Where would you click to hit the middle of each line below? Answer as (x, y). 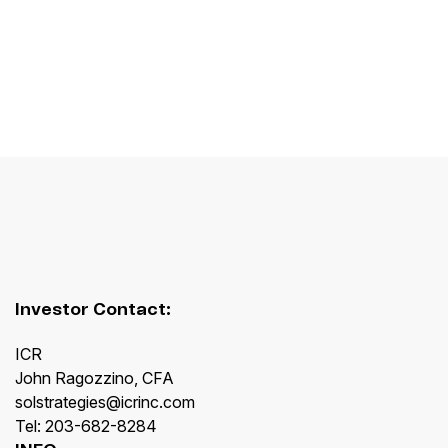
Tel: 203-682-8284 (86, 426)
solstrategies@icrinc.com (105, 402)
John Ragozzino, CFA (94, 378)
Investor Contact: (93, 310)
